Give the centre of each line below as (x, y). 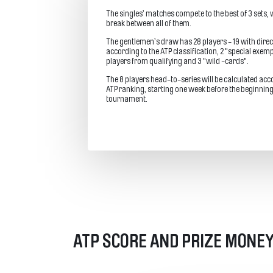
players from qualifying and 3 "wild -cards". (177, 62)
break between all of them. (149, 24)
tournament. (127, 100)
